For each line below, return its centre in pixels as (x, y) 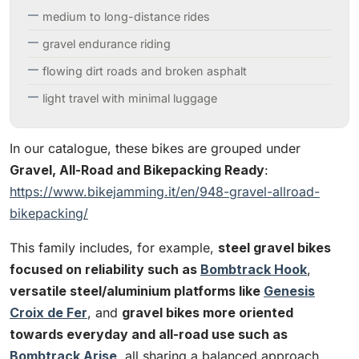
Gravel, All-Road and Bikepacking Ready (137, 169)
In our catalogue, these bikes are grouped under (155, 148)
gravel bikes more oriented (208, 312)
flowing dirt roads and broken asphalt (145, 71)
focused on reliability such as (105, 269)
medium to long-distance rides (126, 16)
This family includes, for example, (114, 247)
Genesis (289, 290)
